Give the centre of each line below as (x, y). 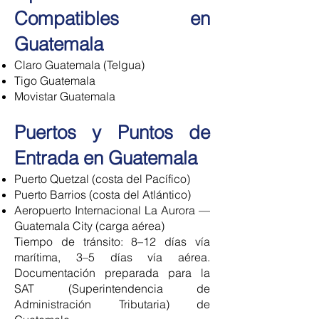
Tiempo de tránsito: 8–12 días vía (112, 241)
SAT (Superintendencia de (112, 288)
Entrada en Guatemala (106, 158)
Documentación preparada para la (112, 273)
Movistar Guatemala (65, 96)
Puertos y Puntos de (112, 132)
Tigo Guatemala (55, 80)
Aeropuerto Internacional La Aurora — (112, 210)
